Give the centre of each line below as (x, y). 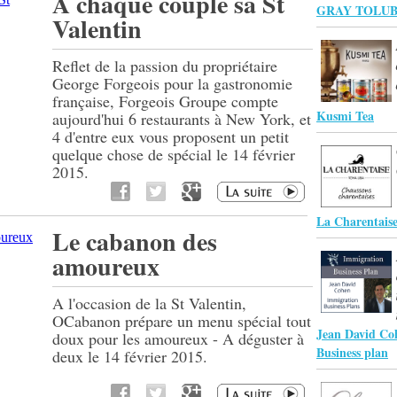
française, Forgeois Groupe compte (165, 101)
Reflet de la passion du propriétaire (165, 66)
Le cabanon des (135, 241)
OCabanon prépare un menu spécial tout (182, 321)
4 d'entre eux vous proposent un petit (171, 136)
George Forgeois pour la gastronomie (172, 83)
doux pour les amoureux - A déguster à (178, 339)
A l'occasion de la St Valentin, (149, 303)
